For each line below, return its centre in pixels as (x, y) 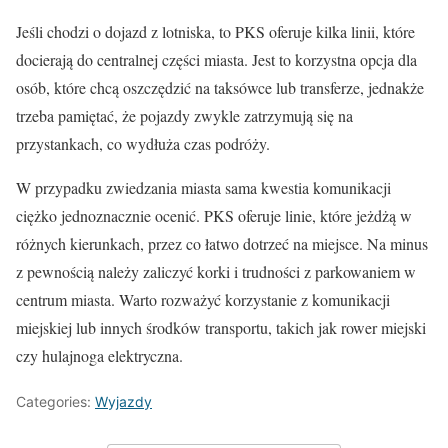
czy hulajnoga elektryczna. (99, 356)
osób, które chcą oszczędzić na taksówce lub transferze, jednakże (220, 88)
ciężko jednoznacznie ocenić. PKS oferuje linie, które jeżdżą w (214, 216)
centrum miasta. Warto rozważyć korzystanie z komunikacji (203, 300)
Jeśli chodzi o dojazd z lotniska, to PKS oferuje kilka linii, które (215, 32)
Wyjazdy (123, 402)
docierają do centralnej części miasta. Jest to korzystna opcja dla (216, 60)
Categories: (55, 402)
